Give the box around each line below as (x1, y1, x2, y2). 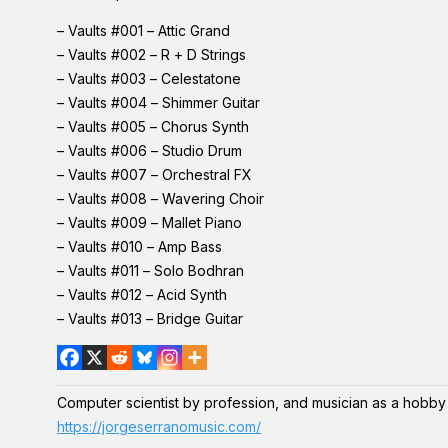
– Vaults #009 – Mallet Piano (57, 214, 242, 231)
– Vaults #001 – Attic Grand (57, 22, 230, 39)
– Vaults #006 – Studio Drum (57, 142, 242, 159)
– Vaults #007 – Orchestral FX (57, 166, 252, 183)
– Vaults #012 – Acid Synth (57, 286, 227, 303)
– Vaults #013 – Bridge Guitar (57, 310, 243, 327)
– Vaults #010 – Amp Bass (57, 238, 222, 255)
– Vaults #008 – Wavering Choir (57, 190, 264, 207)
